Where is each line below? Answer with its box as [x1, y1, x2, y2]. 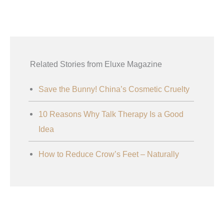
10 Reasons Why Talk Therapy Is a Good [38, 109, 183, 119]
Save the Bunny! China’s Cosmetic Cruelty [38, 84, 189, 94]
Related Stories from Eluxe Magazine [30, 59, 162, 69]
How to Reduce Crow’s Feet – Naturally [38, 149, 179, 159]
